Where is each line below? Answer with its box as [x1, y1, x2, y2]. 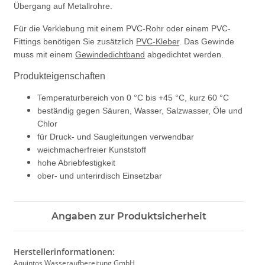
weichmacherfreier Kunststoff [37, 145, 147, 155]
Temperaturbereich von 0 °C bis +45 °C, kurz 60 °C [37, 93, 230, 103]
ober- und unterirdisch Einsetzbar [37, 171, 163, 181]
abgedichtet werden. [145, 50, 224, 60]
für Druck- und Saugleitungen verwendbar [37, 132, 195, 142]
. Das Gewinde [179, 37, 235, 47]
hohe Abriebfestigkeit [37, 158, 116, 168]
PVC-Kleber [136, 37, 180, 47]
